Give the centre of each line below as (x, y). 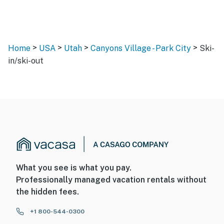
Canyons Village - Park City (142, 48)
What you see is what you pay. (74, 168)
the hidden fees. (47, 192)
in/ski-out (26, 60)
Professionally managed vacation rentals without (111, 180)
